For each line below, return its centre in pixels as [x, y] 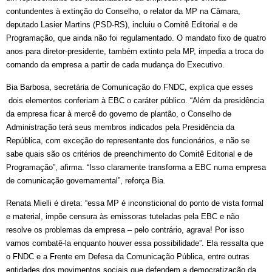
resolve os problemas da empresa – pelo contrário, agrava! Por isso [125, 230]
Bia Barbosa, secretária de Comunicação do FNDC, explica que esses [130, 87]
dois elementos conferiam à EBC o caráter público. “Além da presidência [135, 101]
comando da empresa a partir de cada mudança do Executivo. [115, 65]
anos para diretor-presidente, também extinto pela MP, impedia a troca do [135, 52]
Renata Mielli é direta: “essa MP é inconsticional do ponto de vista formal [135, 203]
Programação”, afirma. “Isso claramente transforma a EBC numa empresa [136, 168]
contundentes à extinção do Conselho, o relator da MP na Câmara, [123, 12]
